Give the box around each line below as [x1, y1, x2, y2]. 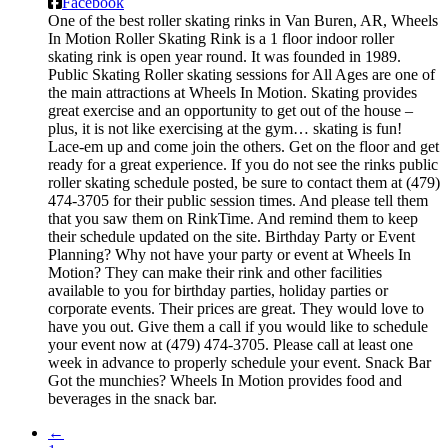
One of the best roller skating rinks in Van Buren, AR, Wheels [48, 12, 438, 30]
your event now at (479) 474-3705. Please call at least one [48, 336, 413, 354]
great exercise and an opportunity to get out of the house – [48, 102, 413, 120]
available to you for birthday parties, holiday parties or [48, 282, 388, 300]
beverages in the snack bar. [48, 390, 217, 408]
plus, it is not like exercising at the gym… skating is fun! [48, 120, 402, 138]
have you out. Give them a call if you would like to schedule [48, 318, 428, 336]
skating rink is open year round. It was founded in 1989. [48, 48, 401, 66]
